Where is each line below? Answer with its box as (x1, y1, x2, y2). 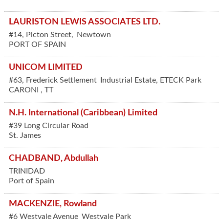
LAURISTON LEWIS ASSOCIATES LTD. (9, 18, 160, 26)
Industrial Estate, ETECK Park (100, 76, 201, 84)
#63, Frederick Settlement (9, 76, 97, 84)
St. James (9, 131, 41, 139)
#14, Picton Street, (9, 31, 75, 39)
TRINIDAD (9, 167, 45, 175)
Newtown (77, 31, 111, 39)
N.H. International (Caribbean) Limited (9, 109, 157, 117)
